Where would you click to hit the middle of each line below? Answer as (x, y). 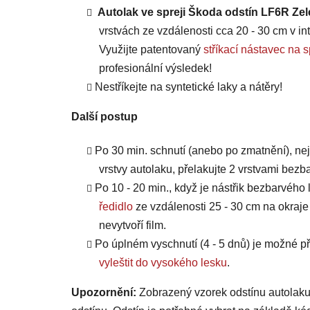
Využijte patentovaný (151, 50)
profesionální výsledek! (155, 69)
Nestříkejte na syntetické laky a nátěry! (189, 87)
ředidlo (116, 207)
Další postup (104, 117)
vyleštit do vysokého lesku (163, 263)
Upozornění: (104, 293)
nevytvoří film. (133, 226)
